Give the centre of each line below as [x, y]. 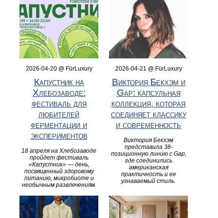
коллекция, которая [148, 104]
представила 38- [148, 147]
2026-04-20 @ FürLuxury [59, 69]
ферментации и [59, 125]
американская [148, 168]
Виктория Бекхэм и [148, 82]
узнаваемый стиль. [148, 181]
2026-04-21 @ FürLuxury [148, 69]
